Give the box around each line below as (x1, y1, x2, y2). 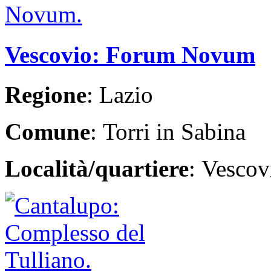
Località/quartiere (5, 155, 189, 181)
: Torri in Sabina (90, 118, 246, 145)
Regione (5, 81, 87, 108)
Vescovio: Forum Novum (5, 41, 255, 68)
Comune (5, 118, 90, 145)
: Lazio (87, 81, 153, 108)
